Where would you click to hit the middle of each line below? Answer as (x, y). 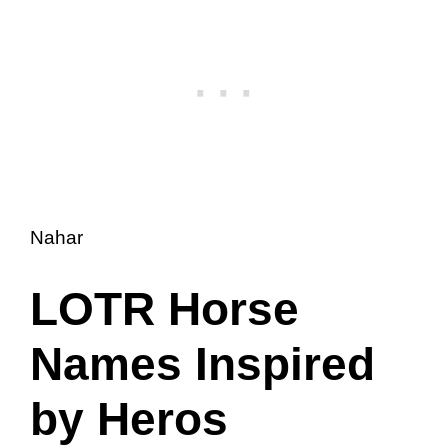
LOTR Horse (164, 308)
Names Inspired (202, 363)
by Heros (129, 418)
